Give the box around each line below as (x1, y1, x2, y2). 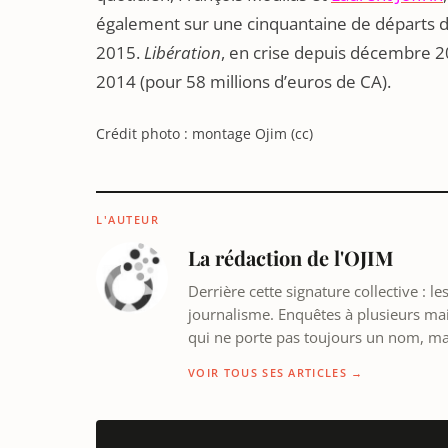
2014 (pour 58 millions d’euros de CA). (96, 70, 391, 93)
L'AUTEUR (96, 212, 160, 227)
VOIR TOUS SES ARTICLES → (188, 365, 364, 380)
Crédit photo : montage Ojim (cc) (96, 124, 313, 143)
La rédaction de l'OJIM (188, 244, 394, 271)
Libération (144, 41, 221, 64)
